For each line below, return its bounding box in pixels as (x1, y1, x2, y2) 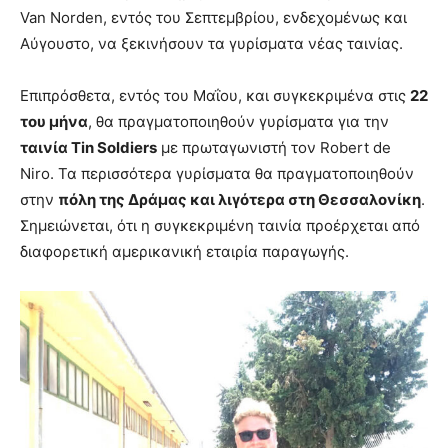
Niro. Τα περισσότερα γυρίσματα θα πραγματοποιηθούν (20, 164, 414, 184)
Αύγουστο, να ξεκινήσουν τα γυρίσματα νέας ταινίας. (20, 34, 403, 54)
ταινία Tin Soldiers (20, 138, 157, 158)
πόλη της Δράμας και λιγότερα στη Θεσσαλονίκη (58, 190, 421, 210)
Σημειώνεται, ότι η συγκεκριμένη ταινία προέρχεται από (20, 216, 420, 236)
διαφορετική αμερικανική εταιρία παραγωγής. (20, 242, 349, 262)
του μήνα (20, 112, 88, 132)
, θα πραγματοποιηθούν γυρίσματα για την (88, 112, 389, 132)
